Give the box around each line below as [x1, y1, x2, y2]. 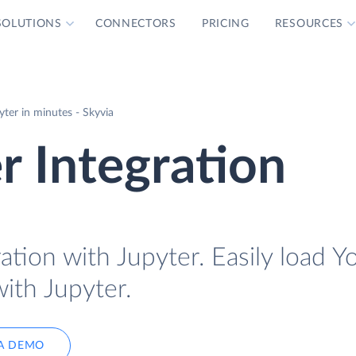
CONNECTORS [95, 18, 176, 29]
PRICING [201, 18, 250, 29]
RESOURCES [274, 18, 344, 29]
